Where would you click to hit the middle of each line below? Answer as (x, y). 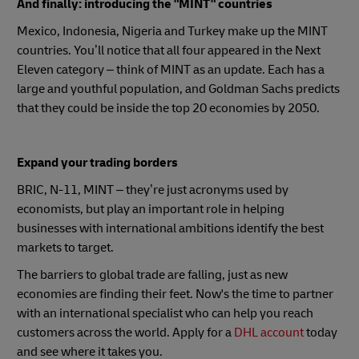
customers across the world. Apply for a (125, 332)
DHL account (269, 332)
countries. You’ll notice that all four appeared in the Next (169, 50)
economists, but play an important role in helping (151, 209)
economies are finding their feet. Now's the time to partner (175, 294)
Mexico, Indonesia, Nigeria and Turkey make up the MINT (172, 31)
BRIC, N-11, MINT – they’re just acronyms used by (153, 190)
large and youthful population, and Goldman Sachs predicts (178, 89)
